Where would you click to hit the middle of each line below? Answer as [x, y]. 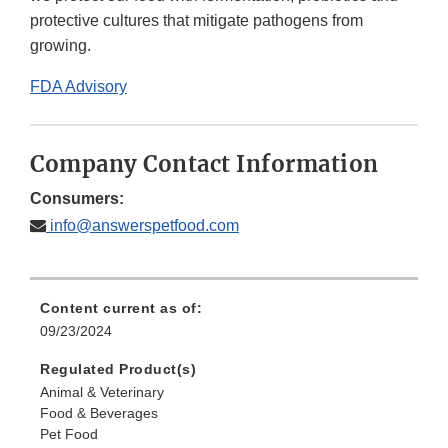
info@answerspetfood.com [142, 226]
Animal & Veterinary [102, 392]
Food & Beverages [99, 413]
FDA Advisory [78, 87]
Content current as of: [121, 308]
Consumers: [77, 199]
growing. [60, 46]
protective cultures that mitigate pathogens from [196, 21]
